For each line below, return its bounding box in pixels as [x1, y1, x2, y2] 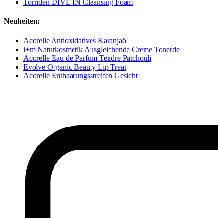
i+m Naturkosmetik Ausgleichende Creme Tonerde [23, 45, 180, 54]
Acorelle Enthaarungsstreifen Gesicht [23, 71, 138, 80]
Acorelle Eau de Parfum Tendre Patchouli [23, 54, 151, 62]
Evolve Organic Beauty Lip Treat [23, 62, 126, 71]
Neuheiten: [4, 17, 40, 26]
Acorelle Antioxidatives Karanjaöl [23, 36, 128, 45]
